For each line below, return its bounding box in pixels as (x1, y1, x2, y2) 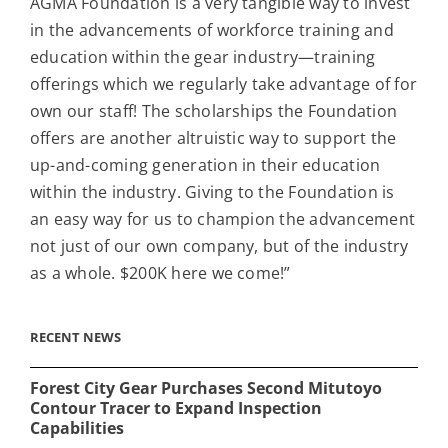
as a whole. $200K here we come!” (29, 261, 291, 284)
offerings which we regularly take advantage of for (29, 72, 417, 95)
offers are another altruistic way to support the (29, 126, 397, 149)
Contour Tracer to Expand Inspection (29, 396, 322, 419)
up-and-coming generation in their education (29, 153, 381, 176)
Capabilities (29, 416, 124, 439)
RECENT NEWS (29, 327, 121, 346)
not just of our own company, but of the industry (29, 234, 409, 257)
